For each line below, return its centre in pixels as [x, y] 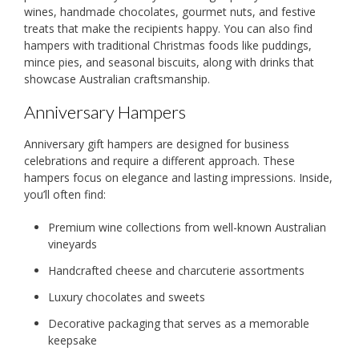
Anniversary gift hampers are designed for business [157, 143]
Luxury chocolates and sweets [127, 296]
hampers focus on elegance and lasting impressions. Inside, [178, 177]
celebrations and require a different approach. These [159, 160]
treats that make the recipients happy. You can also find [168, 28]
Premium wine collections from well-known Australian [187, 227]
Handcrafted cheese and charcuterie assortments [176, 270]
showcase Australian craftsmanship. [117, 79]
